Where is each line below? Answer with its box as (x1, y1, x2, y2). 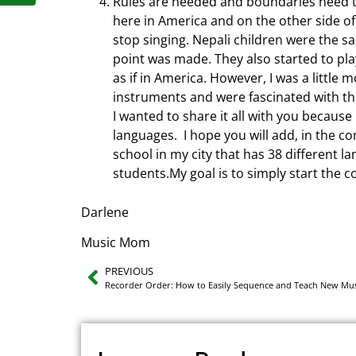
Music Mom (81, 234, 150, 252)
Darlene (81, 203, 129, 221)
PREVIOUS (105, 263, 153, 278)
